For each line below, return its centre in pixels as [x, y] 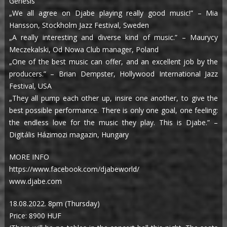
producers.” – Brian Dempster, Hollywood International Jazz [113, 74]
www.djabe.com [35, 181]
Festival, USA [30, 86]
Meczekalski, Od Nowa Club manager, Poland [84, 50]
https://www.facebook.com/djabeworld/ [74, 169]
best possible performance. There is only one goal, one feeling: [113, 110]
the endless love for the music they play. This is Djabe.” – [113, 123]
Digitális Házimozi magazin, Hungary [69, 135]
